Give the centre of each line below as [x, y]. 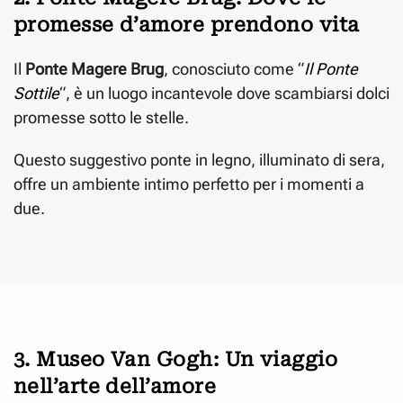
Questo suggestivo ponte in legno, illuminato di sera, [199, 159]
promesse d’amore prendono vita [187, 24]
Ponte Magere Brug [94, 68]
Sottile [36, 93]
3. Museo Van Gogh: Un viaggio [175, 359]
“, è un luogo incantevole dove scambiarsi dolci [224, 93]
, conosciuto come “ [234, 68]
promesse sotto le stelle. [101, 117]
